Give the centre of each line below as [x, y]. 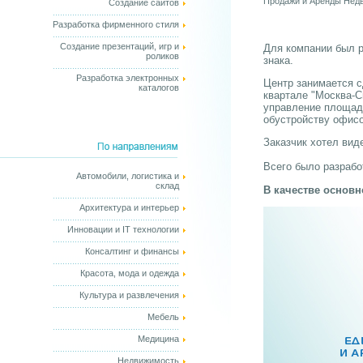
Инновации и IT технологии [123, 229]
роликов [162, 56]
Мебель [163, 317]
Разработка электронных [128, 78]
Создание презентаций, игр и [120, 46]
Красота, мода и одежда [130, 273]
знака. [278, 60]
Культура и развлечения [129, 295]
